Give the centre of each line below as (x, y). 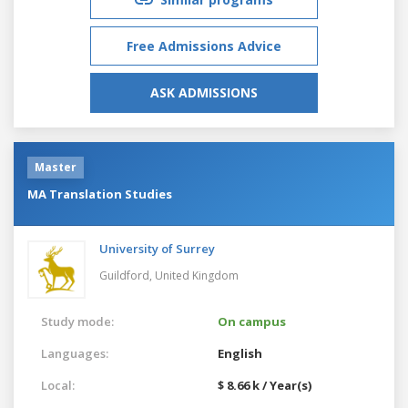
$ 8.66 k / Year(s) (265, 385)
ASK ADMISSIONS (204, 92)
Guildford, (127, 275)
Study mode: (77, 321)
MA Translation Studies (100, 194)
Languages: (75, 353)
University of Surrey (157, 248)
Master (56, 167)
